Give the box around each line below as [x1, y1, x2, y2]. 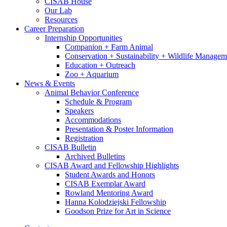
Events [51, 79, 75, 88]
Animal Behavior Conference [45, 88, 139, 97]
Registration [65, 133, 103, 142]
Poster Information [112, 124, 173, 133]
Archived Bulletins [65, 152, 125, 161]
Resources [45, 15, 78, 24]
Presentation [65, 124, 106, 133]
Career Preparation [24, 24, 84, 33]
